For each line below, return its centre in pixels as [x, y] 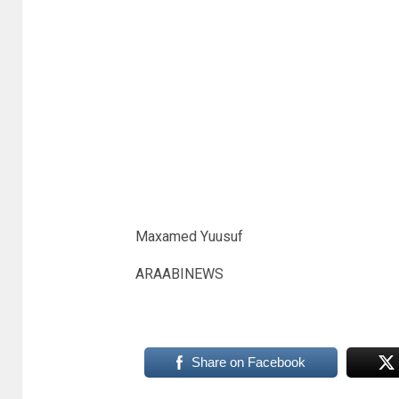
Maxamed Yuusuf [189, 236]
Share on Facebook [248, 362]
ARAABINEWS [179, 273]
